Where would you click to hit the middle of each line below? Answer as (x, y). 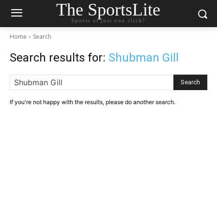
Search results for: (59, 58)
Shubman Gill (144, 58)
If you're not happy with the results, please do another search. (93, 102)
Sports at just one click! (108, 20)
